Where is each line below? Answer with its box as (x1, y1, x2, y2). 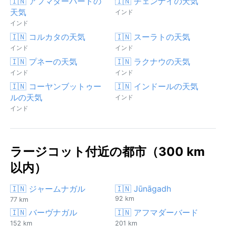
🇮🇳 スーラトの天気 (115, 31, 190, 42)
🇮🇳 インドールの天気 (115, 81, 198, 91)
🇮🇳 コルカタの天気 (10, 31, 85, 42)
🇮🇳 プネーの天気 (10, 56, 77, 67)
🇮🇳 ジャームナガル (10, 183, 85, 194)
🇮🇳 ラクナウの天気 (115, 56, 190, 67)
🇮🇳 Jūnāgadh (115, 183, 171, 194)
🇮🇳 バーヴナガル (10, 207, 77, 217)
